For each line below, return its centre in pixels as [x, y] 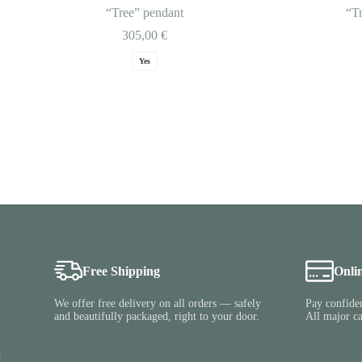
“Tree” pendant [144, 13]
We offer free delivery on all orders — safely [158, 304]
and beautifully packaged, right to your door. [157, 317]
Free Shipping [122, 271]
